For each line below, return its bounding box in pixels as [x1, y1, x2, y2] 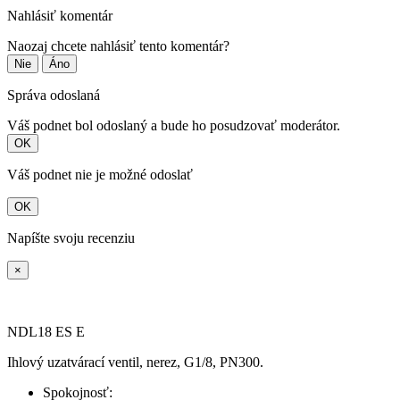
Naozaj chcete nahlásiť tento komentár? [7, 38, 229, 54]
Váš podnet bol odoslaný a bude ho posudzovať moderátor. [7, 118, 340, 134]
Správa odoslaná [7, 87, 100, 104]
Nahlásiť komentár [7, 8, 112, 24]
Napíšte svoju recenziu [7, 230, 135, 246]
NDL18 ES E [7, 324, 85, 340]
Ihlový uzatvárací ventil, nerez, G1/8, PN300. [7, 354, 263, 371]
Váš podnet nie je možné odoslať [7, 167, 193, 183]
